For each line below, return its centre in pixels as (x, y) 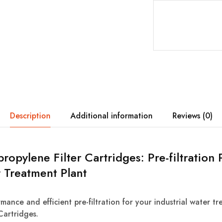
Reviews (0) (192, 115)
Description (30, 115)
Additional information (111, 115)
